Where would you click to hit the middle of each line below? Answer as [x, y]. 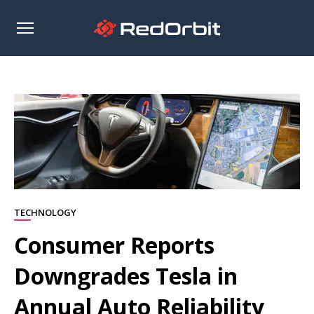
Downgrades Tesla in [126, 276]
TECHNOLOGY [45, 212]
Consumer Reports [114, 245]
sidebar [39, 43]
